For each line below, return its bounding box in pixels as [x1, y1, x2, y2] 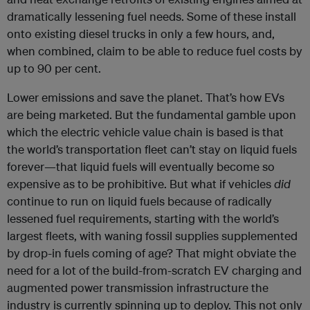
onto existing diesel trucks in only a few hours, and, [7, 26, 275, 41]
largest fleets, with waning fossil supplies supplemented [7, 228, 298, 243]
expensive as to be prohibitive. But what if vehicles [7, 176, 274, 191]
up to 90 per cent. [7, 61, 101, 75]
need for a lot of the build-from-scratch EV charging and [7, 263, 302, 277]
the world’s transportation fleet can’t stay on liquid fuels [7, 142, 297, 156]
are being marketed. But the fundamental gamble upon [7, 107, 296, 122]
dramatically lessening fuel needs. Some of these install [7, 9, 296, 24]
